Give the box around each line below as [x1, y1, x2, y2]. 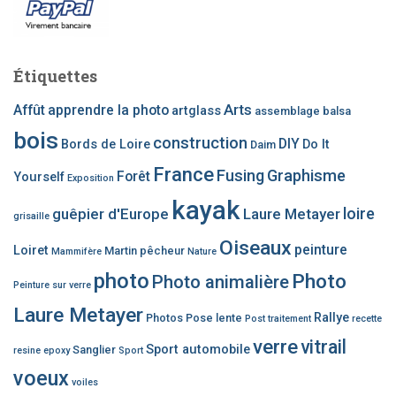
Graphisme [267, 166, 346, 186]
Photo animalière [152, 271, 289, 293]
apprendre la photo [48, 102, 169, 119]
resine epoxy [13, 345, 70, 357]
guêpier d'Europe [52, 205, 169, 224]
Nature [187, 246, 217, 258]
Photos [146, 311, 183, 325]
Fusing [217, 166, 264, 186]
